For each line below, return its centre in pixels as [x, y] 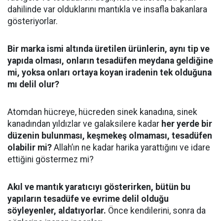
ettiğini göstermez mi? [51, 159]
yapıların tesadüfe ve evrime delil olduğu [88, 199]
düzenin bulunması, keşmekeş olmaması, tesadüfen [110, 136]
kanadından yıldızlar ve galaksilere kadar [84, 124]
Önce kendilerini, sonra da [156, 211]
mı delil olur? [33, 84]
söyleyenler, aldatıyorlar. [57, 211]
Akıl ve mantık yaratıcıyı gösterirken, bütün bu [99, 187]
